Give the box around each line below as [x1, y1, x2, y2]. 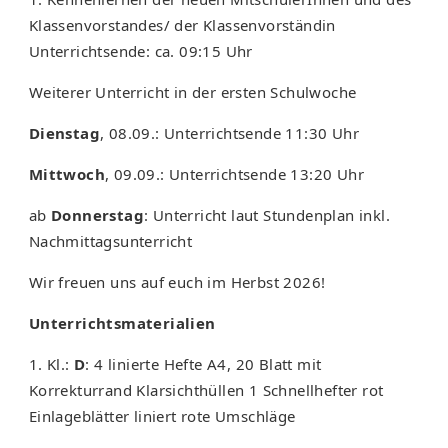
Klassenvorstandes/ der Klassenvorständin [28, 15, 336, 36]
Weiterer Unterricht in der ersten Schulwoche [28, 82, 357, 103]
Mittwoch [28, 164, 105, 185]
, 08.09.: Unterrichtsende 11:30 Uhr [99, 123, 359, 144]
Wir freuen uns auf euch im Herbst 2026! [28, 272, 326, 293]
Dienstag [28, 123, 100, 144]
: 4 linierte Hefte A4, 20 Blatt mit [85, 354, 322, 375]
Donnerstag [50, 205, 144, 226]
